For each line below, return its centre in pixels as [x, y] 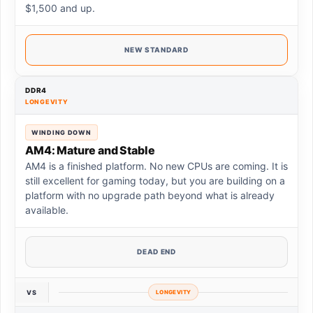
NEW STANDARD [156, 50]
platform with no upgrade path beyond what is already [150, 196]
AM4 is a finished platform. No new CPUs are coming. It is [156, 166]
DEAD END [156, 252]
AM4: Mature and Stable [90, 151]
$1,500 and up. [60, 8]
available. [47, 210]
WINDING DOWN [61, 133]
